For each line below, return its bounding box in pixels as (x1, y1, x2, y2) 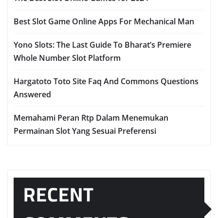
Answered (14, 89, 51, 100)
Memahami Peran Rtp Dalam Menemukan (14, 112, 168, 123)
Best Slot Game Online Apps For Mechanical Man (14, 16, 194, 27)
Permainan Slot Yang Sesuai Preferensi (14, 125, 156, 136)
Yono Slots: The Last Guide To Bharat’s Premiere (14, 39, 191, 50)
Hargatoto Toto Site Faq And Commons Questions (14, 75, 199, 87)
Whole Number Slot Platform (14, 52, 121, 63)
